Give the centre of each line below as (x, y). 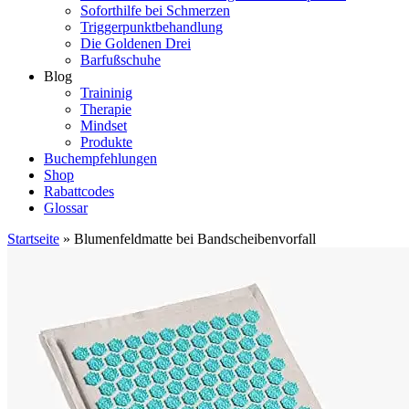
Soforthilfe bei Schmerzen (155, 10)
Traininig (106, 93)
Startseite (33, 239)
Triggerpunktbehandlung (152, 27)
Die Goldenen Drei (136, 43)
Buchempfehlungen (100, 158)
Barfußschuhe (121, 60)
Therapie (106, 109)
